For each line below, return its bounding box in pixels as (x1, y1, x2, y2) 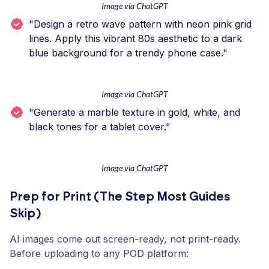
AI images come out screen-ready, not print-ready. (10, 233, 241, 245)
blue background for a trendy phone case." (29, 47, 228, 59)
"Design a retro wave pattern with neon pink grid (29, 18, 252, 30)
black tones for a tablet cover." (29, 121, 171, 133)
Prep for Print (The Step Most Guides (10, 191, 230, 203)
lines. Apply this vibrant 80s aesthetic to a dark (29, 32, 242, 44)
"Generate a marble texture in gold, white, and (29, 106, 240, 118)
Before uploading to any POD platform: (10, 247, 189, 259)
